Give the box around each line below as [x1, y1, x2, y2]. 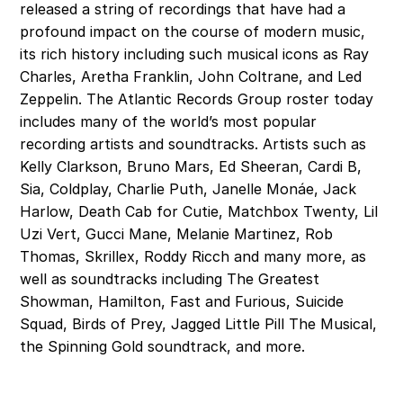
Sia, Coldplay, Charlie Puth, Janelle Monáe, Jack [20, 180, 357, 198]
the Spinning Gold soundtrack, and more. [20, 337, 310, 355]
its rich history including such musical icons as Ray [20, 45, 370, 63]
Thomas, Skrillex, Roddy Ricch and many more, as [20, 247, 367, 265]
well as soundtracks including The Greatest [20, 270, 320, 288]
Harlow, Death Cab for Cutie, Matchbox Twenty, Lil [20, 202, 379, 220]
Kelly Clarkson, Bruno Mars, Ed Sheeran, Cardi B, [20, 157, 363, 175]
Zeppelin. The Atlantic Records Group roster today [20, 90, 374, 108]
